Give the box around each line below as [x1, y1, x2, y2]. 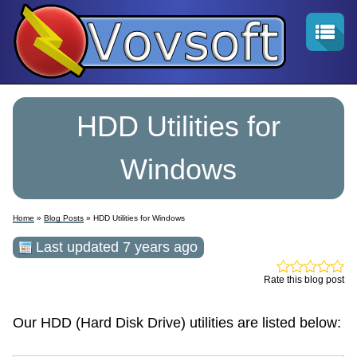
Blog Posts [44, 213, 84, 222]
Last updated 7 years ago [32, 238, 198, 255]
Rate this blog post [264, 273, 344, 285]
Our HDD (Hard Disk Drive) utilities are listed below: [13, 314, 341, 331]
